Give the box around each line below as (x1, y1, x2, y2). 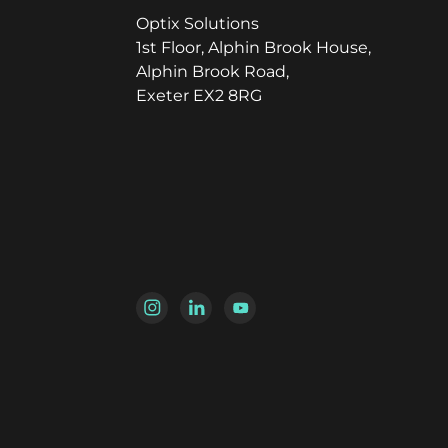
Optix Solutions (136, 14, 259, 34)
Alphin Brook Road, (136, 62, 289, 82)
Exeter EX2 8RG (136, 86, 262, 106)
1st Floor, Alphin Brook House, (136, 38, 371, 58)
